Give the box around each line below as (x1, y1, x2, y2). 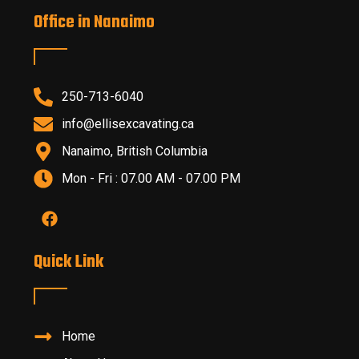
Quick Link (34, 248, 103, 276)
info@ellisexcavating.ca (62, 115, 194, 131)
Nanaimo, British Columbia (62, 143, 208, 159)
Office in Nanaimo (34, 8, 155, 36)
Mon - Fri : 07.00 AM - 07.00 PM (62, 170, 240, 186)
